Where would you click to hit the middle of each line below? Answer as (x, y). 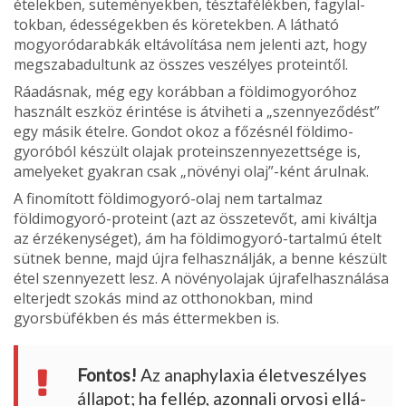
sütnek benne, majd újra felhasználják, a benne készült (200, 258)
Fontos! (107, 374)
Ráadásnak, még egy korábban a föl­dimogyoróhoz (185, 91)
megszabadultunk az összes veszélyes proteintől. (181, 64)
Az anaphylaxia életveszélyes (252, 374)
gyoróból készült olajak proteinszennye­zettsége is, (187, 151)
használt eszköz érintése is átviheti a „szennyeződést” (197, 111)
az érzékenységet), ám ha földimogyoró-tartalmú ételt (198, 238)
